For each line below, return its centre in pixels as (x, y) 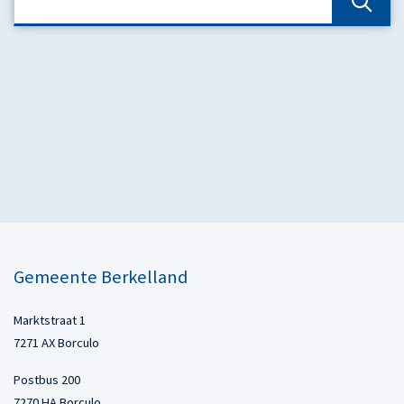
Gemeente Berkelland (101, 277)
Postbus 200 (47, 380)
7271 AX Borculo (56, 343)
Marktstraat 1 (50, 321)
